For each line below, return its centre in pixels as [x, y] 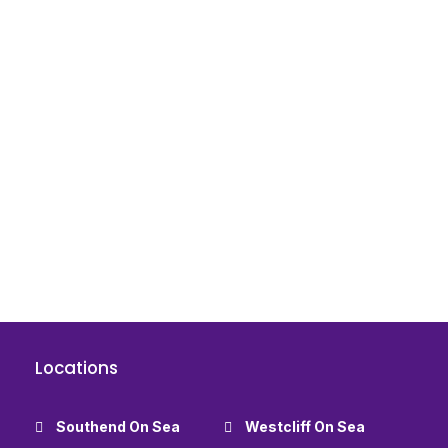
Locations [76, 368]
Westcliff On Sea [305, 427]
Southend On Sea [118, 427]
